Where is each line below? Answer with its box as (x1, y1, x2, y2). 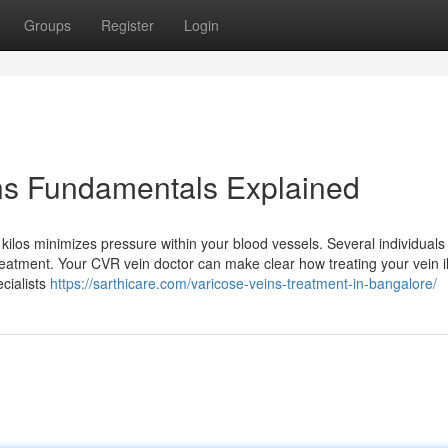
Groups (24, 15, 71, 35)
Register (101, 15, 154, 35)
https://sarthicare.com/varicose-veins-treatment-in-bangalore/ (50, 273, 437, 293)
